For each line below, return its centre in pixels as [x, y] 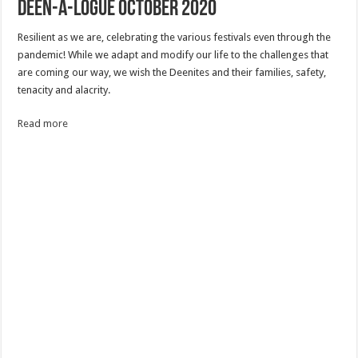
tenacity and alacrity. [64, 90]
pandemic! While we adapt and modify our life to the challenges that [173, 55]
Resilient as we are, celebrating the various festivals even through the [175, 38]
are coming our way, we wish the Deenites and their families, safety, [172, 73]
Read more [43, 124]
